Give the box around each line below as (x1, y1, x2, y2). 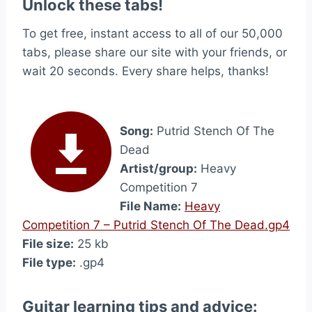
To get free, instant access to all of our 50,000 (22, 26, 283, 40)
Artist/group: (120, 162, 197, 175)
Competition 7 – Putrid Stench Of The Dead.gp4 (22, 218, 290, 232)
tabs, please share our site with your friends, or (22, 45, 287, 59)
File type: (22, 256, 76, 270)
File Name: (120, 199, 181, 213)
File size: (22, 237, 74, 251)
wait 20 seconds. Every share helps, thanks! (22, 64, 269, 78)
